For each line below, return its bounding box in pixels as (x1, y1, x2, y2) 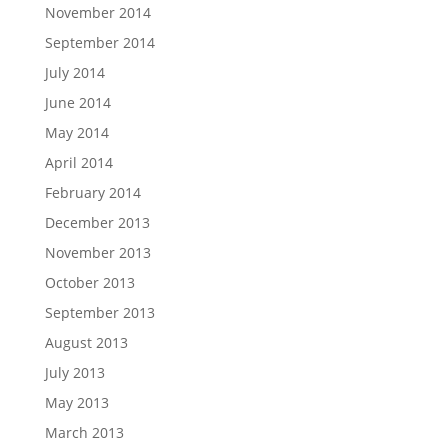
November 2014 (44, 3, 151, 23)
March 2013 (44, 423, 124, 443)
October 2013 (44, 273, 135, 293)
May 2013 (44, 393, 109, 413)
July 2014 (44, 63, 105, 83)
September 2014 (44, 33, 155, 53)
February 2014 (44, 183, 141, 203)
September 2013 (44, 303, 155, 323)
